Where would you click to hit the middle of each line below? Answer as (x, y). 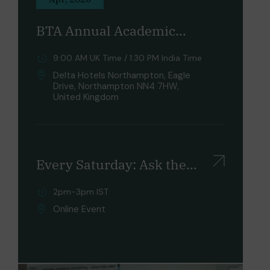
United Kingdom (86, 97)
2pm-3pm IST (81, 191)
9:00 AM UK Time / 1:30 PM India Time (127, 58)
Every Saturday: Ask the (111, 164)
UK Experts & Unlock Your (117, 183)
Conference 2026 (89, 49)
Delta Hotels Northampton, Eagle (122, 75)
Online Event (79, 209)
